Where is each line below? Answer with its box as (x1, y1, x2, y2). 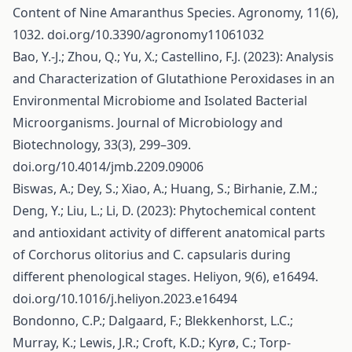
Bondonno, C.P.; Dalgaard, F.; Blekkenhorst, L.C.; (13, 312, 293, 329)
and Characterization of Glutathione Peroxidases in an (13, 70, 335, 87)
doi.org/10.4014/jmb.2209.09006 (13, 158, 203, 175)
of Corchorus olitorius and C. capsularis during (13, 246, 291, 263)
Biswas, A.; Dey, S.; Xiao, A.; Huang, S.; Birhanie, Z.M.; (13, 180, 317, 197)
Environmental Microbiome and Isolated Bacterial (13, 92, 307, 109)
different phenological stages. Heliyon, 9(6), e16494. (13, 268, 318, 285)
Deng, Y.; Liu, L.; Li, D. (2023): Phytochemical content (13, 202, 316, 219)
